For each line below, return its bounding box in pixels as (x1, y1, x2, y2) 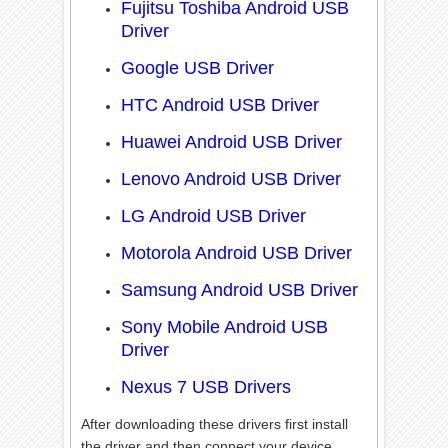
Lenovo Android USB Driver (121, 168, 342, 189)
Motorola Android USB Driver (121, 242, 353, 263)
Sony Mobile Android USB (121, 316, 329, 337)
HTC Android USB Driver (121, 94, 320, 115)
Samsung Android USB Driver (121, 279, 359, 300)
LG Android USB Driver (121, 205, 307, 226)
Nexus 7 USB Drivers (121, 376, 292, 397)
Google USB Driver (121, 57, 275, 78)
